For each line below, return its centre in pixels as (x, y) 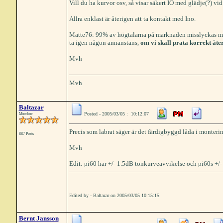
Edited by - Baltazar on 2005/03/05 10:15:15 (114, 195)
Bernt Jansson (39, 218)
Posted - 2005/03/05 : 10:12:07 (116, 114)
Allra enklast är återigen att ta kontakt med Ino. (132, 19)
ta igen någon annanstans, (105, 43)
